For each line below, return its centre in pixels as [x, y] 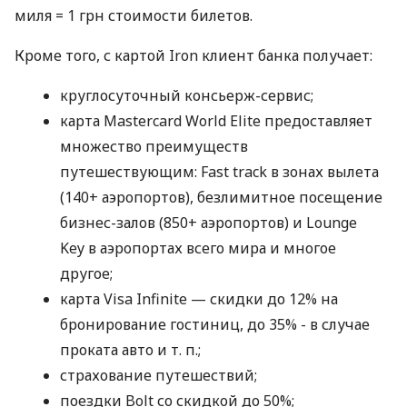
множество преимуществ [154, 147]
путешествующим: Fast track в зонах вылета [219, 172]
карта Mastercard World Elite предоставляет [216, 121]
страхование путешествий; [159, 376]
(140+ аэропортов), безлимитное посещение [221, 198]
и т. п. [178, 350]
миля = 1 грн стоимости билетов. [134, 16]
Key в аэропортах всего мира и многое [198, 248]
